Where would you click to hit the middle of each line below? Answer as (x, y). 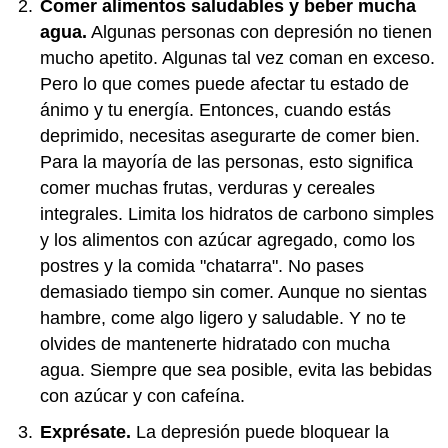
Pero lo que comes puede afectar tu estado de (224, 84)
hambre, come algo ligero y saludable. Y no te (223, 318)
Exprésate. (88, 432)
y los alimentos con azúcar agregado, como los (227, 240)
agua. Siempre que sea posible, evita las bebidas (236, 370)
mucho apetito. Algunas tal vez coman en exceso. (237, 58)
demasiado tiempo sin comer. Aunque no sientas (233, 292)
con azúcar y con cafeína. (145, 396)
